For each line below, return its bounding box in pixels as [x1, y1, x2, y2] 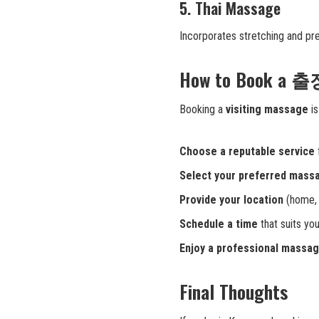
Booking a [179, 102, 226, 116]
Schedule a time [179, 216, 258, 231]
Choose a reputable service [179, 144, 315, 158]
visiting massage [226, 102, 308, 116]
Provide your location [179, 192, 283, 206]
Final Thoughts [179, 277, 288, 305]
